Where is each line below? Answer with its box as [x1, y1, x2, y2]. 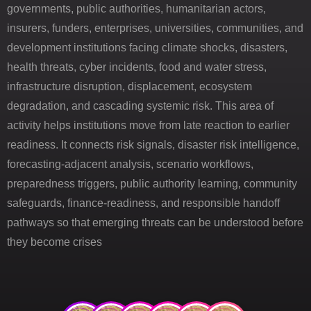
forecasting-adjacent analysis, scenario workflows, [7, 158, 253, 171]
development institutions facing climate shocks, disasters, [7, 42, 287, 54]
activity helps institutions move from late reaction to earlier [7, 119, 289, 132]
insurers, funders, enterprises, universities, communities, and [7, 22, 303, 35]
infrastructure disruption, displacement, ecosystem [7, 81, 252, 93]
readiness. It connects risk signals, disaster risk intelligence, [7, 139, 299, 151]
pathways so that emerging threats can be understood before [7, 217, 303, 229]
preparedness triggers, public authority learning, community [7, 178, 297, 190]
